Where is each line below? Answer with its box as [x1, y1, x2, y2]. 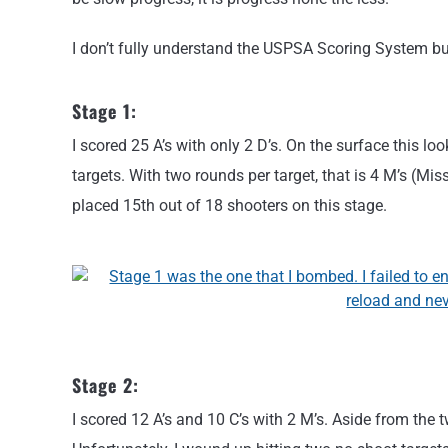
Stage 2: [72, 371, 139, 398]
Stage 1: [72, 98, 137, 125]
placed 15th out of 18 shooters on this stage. [72, 196, 387, 216]
